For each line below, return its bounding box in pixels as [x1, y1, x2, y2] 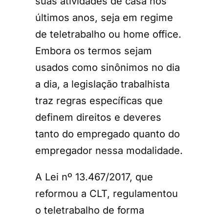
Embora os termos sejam [35, 45, 152, 57]
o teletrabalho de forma [35, 204, 144, 217]
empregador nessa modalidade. [35, 145, 183, 157]
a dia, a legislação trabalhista [35, 78, 170, 90]
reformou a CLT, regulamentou [35, 188, 178, 200]
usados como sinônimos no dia [35, 62, 180, 74]
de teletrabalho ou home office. [35, 28, 181, 41]
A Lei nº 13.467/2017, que [35, 171, 153, 183]
